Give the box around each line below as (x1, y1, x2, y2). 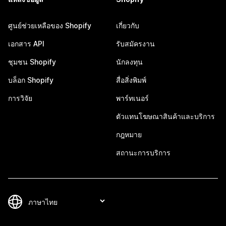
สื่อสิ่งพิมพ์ (116, 76, 146, 84)
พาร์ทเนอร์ (116, 94, 149, 102)
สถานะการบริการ (116, 148, 171, 157)
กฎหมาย (116, 130, 142, 139)
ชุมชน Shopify (8, 58, 56, 66)
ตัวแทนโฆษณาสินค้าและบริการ (116, 112, 215, 121)
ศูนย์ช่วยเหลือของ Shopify (8, 21, 91, 30)
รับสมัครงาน (116, 39, 155, 48)
